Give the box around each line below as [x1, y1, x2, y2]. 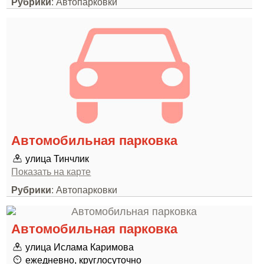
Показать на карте [11, 166, 91, 177]
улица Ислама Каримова [25, 242, 134, 252]
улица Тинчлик [25, 153, 90, 164]
